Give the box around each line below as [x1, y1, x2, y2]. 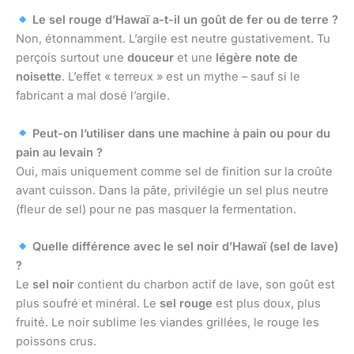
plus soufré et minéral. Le [16, 296, 160, 311]
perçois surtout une [16, 51, 127, 66]
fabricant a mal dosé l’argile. [16, 88, 170, 104]
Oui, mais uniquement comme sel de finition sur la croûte [16, 164, 333, 179]
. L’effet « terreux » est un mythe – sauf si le [62, 70, 300, 85]
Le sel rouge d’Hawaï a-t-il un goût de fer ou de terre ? [28, 13, 338, 28]
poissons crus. [16, 334, 96, 349]
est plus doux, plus [213, 296, 321, 311]
